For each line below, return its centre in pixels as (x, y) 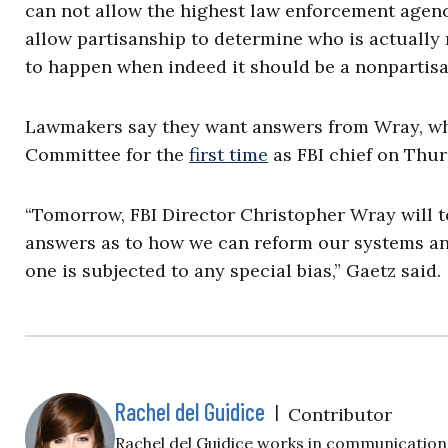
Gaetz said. (393, 270)
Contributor (340, 414)
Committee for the (107, 154)
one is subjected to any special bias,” (185, 270)
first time (228, 154)
